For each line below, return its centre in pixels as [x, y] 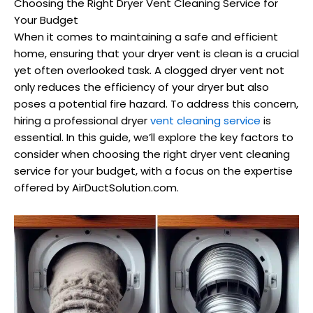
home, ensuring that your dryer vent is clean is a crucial [156, 54]
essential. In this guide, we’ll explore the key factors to [154, 138]
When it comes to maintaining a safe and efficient [146, 37]
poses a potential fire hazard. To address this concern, [156, 104]
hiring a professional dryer [82, 121]
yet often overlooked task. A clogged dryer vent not [149, 71]
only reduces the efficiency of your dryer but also [141, 87]
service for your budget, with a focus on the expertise [153, 171]
